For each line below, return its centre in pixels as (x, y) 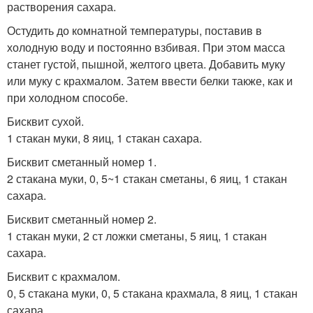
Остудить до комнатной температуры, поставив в (134, 30)
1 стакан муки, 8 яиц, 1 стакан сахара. (104, 138)
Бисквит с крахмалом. (64, 276)
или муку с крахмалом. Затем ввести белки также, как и (150, 80)
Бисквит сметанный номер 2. (82, 219)
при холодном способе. (67, 97)
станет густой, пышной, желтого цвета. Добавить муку (146, 64)
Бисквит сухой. (45, 121)
